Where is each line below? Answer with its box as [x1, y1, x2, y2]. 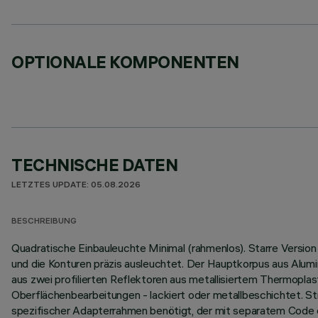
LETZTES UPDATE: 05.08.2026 [11, 181, 141, 190]
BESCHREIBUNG [11, 217, 77, 226]
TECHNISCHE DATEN [11, 154, 178, 175]
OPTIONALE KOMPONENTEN [11, 51, 239, 72]
